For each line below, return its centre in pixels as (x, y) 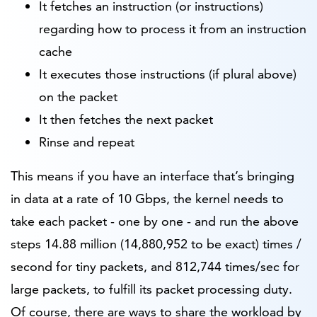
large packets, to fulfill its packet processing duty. (151, 289)
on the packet (78, 96)
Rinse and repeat (87, 142)
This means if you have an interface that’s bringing (152, 175)
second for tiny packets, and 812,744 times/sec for (155, 266)
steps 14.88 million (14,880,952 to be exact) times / (156, 243)
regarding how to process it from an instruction (173, 28)
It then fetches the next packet (126, 119)
